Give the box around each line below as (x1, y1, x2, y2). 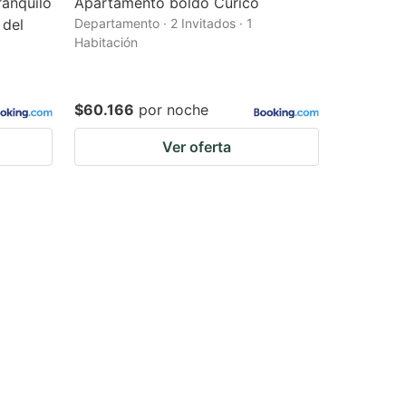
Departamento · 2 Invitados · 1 (74, 15, 253, 31)
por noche (139, 101, 208, 119)
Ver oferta (162, 138, 231, 156)
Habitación (74, 34, 138, 50)
